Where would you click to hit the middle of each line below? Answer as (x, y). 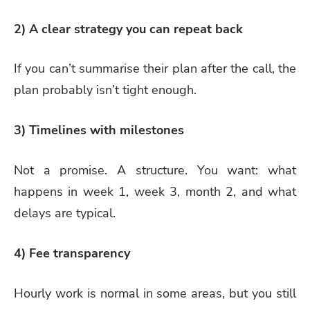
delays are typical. (65, 213)
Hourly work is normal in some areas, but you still (155, 293)
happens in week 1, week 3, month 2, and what (155, 192)
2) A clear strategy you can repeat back (128, 29)
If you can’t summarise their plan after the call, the (155, 69)
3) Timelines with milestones (99, 130)
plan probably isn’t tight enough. (105, 90)
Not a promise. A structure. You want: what (155, 171)
